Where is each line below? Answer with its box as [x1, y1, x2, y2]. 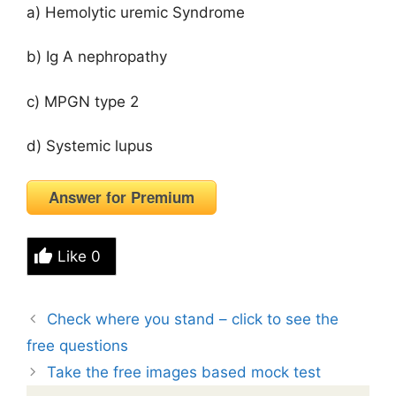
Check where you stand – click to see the [47, 310, 339, 328]
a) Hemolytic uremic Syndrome [27, 3, 245, 21]
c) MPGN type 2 [27, 92, 139, 110]
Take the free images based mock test [47, 363, 322, 381]
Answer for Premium [49, 186, 194, 208]
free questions [27, 337, 128, 354]
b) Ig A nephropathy [27, 48, 167, 65]
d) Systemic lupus [27, 137, 153, 155]
